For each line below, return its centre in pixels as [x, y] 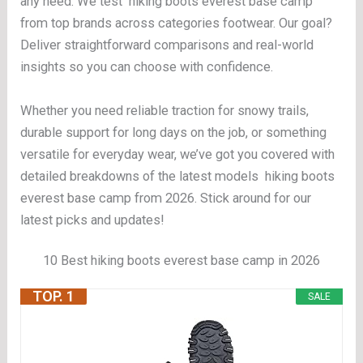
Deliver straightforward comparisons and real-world [167, 45]
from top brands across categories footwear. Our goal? [177, 23]
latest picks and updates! [93, 220]
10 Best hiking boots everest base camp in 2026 [181, 260]
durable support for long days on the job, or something [174, 132]
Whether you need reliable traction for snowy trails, [165, 110]
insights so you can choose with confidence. [147, 67]
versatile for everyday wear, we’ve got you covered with [178, 154]
